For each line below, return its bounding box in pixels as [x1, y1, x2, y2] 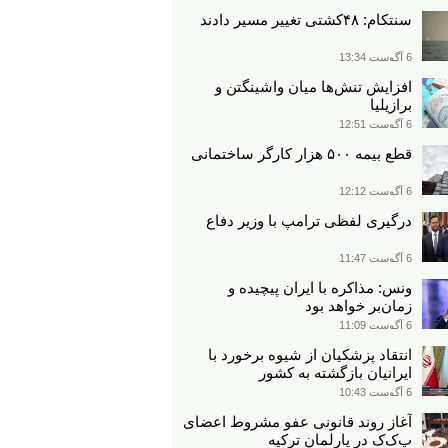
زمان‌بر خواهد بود [305, 297, 412, 314]
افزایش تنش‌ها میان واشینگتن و [215, 78, 412, 95]
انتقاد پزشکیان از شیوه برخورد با [208, 346, 412, 363]
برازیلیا [370, 96, 412, 113]
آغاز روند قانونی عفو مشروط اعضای [183, 413, 412, 430]
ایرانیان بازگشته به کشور [259, 364, 412, 381]
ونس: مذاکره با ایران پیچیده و [228, 279, 412, 296]
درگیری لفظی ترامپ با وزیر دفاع [206, 212, 412, 229]
